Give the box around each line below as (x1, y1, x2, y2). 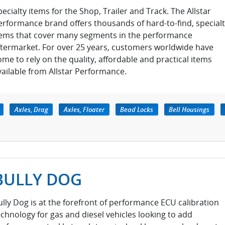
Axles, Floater (64, 104, 104, 114)
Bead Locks (120, 104, 154, 114)
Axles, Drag (14, 104, 48, 114)
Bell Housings (169, 104, 210, 114)
